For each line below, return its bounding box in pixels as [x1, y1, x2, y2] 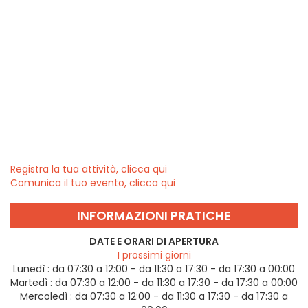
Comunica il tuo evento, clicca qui [10, 176, 175, 190]
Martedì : [10, 276, 52, 290]
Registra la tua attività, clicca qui [10, 162, 167, 177]
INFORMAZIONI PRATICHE [77, 207, 231, 225]
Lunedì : [13, 262, 49, 276]
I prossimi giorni [117, 248, 191, 263]
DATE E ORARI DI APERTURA [89, 234, 219, 249]
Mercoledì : [20, 289, 72, 304]
